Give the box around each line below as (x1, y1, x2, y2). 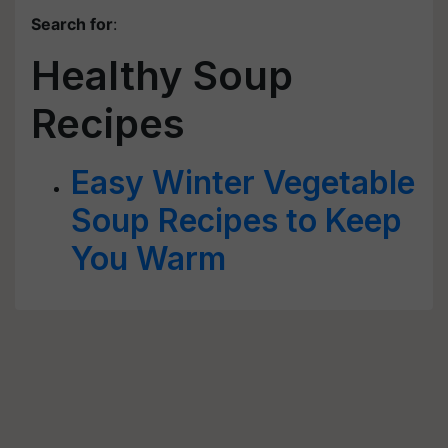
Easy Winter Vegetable (71, 163, 415, 202)
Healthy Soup (31, 51, 293, 100)
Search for (31, 14, 113, 34)
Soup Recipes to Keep (71, 201, 402, 240)
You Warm (71, 239, 226, 278)
